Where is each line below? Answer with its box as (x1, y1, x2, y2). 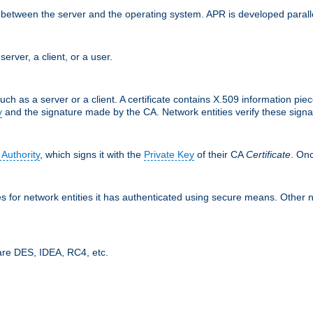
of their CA (194, 148, 246, 160)
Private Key (144, 148, 194, 160)
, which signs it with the (40, 148, 144, 160)
